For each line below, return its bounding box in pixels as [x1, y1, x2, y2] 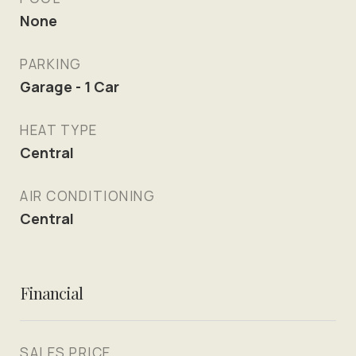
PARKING [20, 55, 82, 73]
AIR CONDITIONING [20, 187, 155, 205]
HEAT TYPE [20, 121, 98, 139]
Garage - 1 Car [20, 77, 119, 96]
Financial [20, 281, 83, 304]
